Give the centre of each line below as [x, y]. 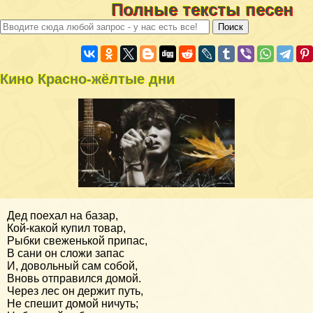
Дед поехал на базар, [63, 215]
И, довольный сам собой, [72, 265]
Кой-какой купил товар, [66, 228]
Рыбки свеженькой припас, [77, 240]
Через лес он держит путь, [75, 291]
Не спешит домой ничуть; [73, 303]
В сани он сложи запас [66, 253]
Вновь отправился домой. [74, 278]
